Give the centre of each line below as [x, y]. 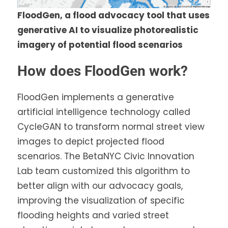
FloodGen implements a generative [96, 97]
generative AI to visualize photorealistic [108, 30]
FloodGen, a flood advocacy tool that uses [113, 15]
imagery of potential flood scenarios [100, 45]
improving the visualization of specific [101, 200]
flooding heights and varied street [93, 215]
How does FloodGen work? [103, 71]
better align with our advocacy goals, [100, 186]
